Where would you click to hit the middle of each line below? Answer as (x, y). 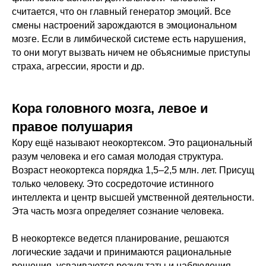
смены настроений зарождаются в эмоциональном (124, 26)
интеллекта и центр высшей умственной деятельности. (133, 198)
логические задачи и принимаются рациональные (122, 252)
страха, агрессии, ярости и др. (78, 66)
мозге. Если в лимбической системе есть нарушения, (129, 39)
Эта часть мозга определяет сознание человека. (118, 211)
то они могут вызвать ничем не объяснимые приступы (131, 53)
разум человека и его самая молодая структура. (118, 157)
